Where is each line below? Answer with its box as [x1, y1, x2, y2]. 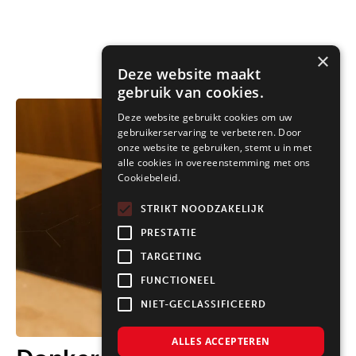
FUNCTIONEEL [141, 275, 215, 286]
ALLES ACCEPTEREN [172, 335, 270, 348]
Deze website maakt [118, 64, 261, 83]
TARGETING [141, 251, 202, 262]
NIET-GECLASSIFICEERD [141, 299, 266, 310]
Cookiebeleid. [118, 171, 180, 184]
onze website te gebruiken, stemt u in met [118, 141, 312, 154]
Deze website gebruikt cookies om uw [118, 110, 292, 124]
